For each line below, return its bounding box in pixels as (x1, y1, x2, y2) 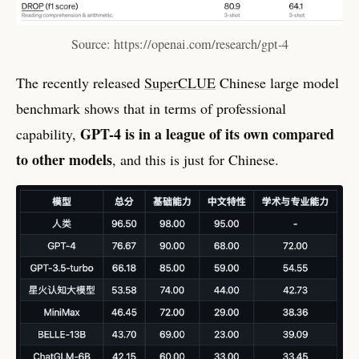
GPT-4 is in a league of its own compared (80, 123, 334, 145)
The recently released (16, 73, 144, 93)
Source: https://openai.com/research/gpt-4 (71, 35, 288, 54)
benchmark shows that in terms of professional (16, 99, 286, 119)
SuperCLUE (144, 73, 216, 93)
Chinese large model (216, 73, 339, 93)
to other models (16, 149, 112, 171)
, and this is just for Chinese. (112, 150, 279, 170)
